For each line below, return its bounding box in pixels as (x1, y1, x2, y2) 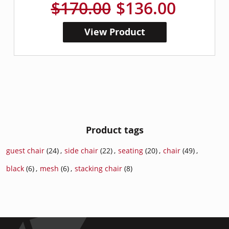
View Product (84, 26, 145, 39)
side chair (64, 146, 98, 156)
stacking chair (75, 164, 122, 174)
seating (118, 146, 143, 156)
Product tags (85, 124, 144, 137)
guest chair (6, 146, 44, 156)
